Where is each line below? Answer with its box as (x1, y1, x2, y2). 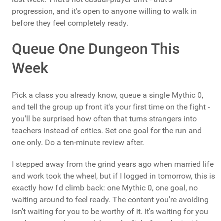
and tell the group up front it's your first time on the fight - (12, 102, 210, 112)
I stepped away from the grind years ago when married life (12, 159, 214, 169)
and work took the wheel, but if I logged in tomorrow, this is (12, 171, 215, 181)
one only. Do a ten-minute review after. (12, 138, 144, 147)
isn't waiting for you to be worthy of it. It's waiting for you (12, 207, 208, 217)
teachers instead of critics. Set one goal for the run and (12, 126, 202, 136)
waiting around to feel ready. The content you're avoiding (12, 195, 209, 205)
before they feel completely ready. (12, 18, 128, 28)
